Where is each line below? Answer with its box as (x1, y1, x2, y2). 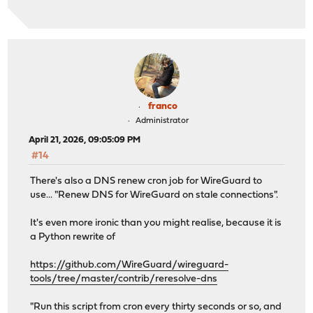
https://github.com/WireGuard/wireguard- (30, 260, 229, 271)
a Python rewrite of (30, 232, 116, 243)
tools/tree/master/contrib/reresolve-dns (30, 274, 218, 285)
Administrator (135, 116, 189, 125)
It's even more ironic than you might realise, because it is (30, 218, 282, 229)
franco (148, 101, 177, 112)
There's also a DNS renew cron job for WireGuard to (30, 176, 263, 187)
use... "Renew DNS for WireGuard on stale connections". (30, 190, 279, 201)
